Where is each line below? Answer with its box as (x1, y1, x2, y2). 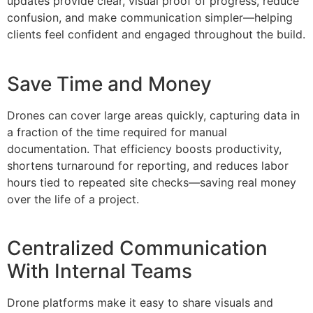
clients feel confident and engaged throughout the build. (7, 27, 305, 42)
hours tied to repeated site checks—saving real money (7, 175, 296, 189)
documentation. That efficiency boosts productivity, (7, 141, 282, 156)
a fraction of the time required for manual (7, 124, 227, 139)
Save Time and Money (7, 71, 212, 96)
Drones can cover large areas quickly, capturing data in (7, 108, 300, 122)
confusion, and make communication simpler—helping (7, 10, 293, 25)
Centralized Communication (7, 236, 268, 261)
